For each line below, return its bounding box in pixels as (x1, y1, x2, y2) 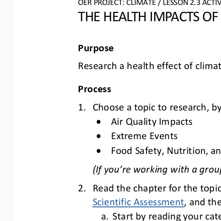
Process (78, 81, 111, 94)
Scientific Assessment (92, 194, 184, 206)
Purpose (78, 40, 114, 52)
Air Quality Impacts (111, 113, 193, 126)
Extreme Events (111, 128, 178, 140)
